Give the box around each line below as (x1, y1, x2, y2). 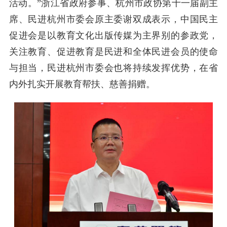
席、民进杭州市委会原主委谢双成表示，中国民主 (9, 14, 218, 25)
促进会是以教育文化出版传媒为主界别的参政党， (9, 30, 218, 41)
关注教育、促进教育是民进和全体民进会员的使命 (9, 47, 218, 57)
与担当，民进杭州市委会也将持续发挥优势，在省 (9, 63, 218, 73)
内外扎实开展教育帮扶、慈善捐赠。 (9, 79, 155, 90)
